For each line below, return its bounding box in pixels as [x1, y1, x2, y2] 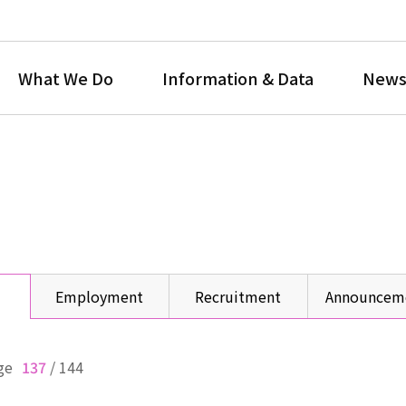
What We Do [18, 65, 113, 90]
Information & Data [162, 65, 314, 90]
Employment [55, 285, 144, 307]
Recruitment [195, 285, 282, 307]
